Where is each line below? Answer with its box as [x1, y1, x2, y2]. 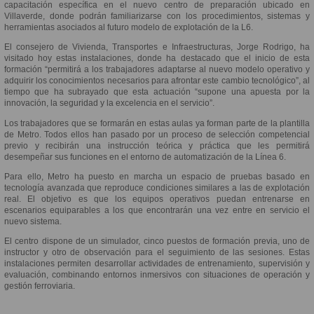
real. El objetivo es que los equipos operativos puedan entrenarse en [4, 194, 310, 205]
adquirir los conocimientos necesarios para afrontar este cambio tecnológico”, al [4, 76, 310, 86]
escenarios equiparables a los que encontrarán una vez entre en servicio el [4, 205, 310, 216]
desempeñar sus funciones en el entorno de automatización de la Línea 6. [4, 151, 286, 162]
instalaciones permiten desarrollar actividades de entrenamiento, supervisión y [4, 259, 310, 269]
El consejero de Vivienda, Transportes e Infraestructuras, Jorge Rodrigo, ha [4, 42, 310, 53]
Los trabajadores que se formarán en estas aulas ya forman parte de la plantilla [4, 118, 310, 128]
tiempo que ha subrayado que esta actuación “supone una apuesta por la [4, 87, 310, 97]
